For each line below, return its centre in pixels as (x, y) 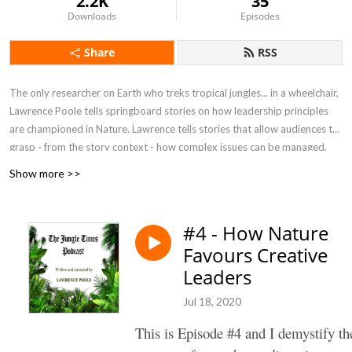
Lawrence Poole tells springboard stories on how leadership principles (169, 111)
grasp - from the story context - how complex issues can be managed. (168, 147)
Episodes (260, 16)
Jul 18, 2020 (212, 301)
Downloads (92, 16)
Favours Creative (255, 255)
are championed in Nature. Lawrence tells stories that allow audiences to (174, 129)
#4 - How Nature (256, 233)
